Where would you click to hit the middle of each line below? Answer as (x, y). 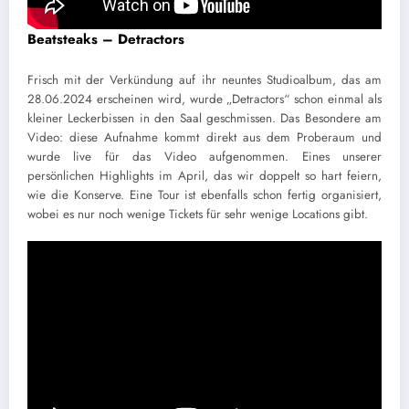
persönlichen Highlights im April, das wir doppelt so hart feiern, (204, 175)
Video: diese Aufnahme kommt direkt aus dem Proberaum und (204, 137)
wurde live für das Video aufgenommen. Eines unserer (204, 156)
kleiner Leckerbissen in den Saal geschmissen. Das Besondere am (204, 118)
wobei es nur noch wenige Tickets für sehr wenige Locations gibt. (198, 214)
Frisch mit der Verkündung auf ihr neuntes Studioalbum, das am (204, 79)
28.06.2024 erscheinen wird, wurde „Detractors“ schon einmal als (204, 99)
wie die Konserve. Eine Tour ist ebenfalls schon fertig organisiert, (204, 194)
